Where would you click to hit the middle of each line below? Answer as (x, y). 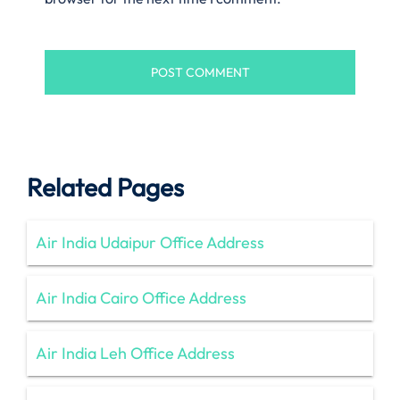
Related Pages (105, 187)
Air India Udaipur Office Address (150, 242)
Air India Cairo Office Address (141, 297)
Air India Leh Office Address (135, 353)
